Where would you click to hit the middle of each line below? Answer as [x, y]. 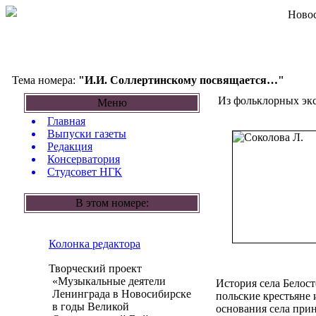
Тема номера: [42, 80]
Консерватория [84, 159]
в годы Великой [77, 306]
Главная [66, 121]
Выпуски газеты [87, 134]
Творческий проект [88, 268]
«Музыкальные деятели [95, 281]
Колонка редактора [95, 244]
